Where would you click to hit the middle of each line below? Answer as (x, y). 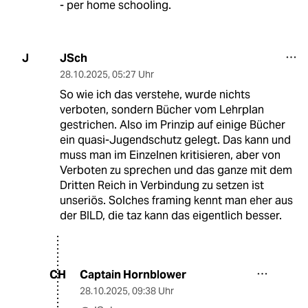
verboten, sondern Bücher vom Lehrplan (162, 109)
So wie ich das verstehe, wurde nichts (155, 94)
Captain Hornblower (133, 274)
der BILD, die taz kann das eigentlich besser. (170, 215)
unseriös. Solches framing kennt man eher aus (176, 200)
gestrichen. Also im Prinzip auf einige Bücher (172, 124)
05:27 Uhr (133, 74)
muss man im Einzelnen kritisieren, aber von (170, 155)
